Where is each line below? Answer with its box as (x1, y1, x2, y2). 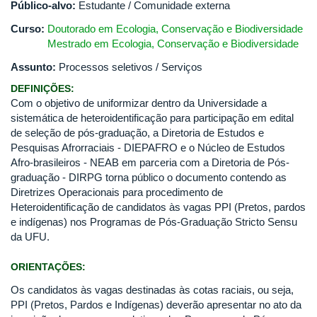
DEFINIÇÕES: (11, 83, 77, 94)
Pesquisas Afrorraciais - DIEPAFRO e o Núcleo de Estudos (11, 142, 285, 154)
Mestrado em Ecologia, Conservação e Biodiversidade (47, 38, 299, 50)
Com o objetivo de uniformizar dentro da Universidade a (11, 97, 267, 109)
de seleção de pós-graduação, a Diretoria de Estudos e (11, 127, 264, 139)
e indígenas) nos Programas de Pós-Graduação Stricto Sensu (11, 216, 297, 228)
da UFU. (11, 231, 50, 243)
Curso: (11, 23, 47, 35)
